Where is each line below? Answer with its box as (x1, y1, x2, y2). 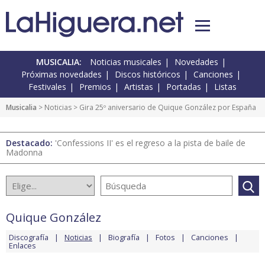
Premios (79, 81, 111, 93)
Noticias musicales (90, 56, 161, 68)
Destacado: (6, 137, 55, 149)
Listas (214, 81, 237, 93)
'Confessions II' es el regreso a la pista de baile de (55, 137, 245, 149)
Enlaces (9, 240, 36, 251)
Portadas (166, 81, 201, 93)
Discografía (9, 232, 49, 243)
